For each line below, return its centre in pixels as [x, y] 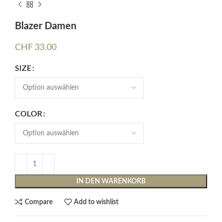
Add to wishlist [96, 202]
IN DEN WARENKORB [111, 182]
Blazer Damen [46, 27]
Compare [38, 202]
